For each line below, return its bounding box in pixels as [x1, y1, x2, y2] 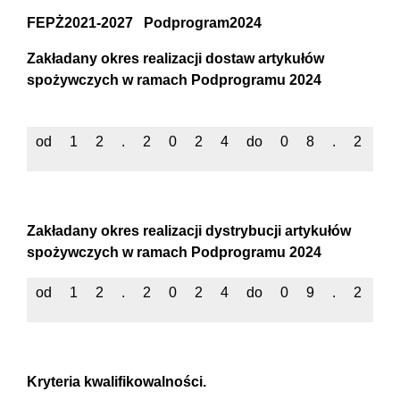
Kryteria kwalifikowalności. [27, 374, 206, 390]
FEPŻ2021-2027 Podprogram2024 [27, 15, 262, 31]
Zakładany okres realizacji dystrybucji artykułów [27, 223, 351, 239]
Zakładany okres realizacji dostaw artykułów [27, 51, 324, 67]
